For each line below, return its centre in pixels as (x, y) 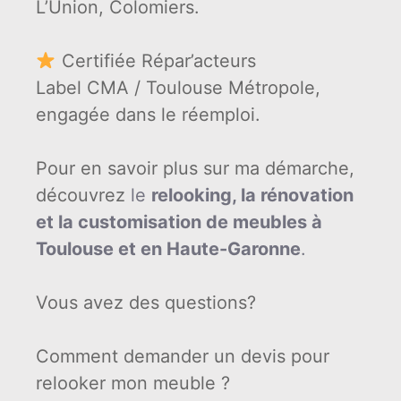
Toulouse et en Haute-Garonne (168, 248)
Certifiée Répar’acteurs (156, 60)
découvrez (83, 195)
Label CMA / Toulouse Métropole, (178, 87)
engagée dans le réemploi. (148, 114)
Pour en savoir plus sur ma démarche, (195, 168)
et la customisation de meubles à (179, 222)
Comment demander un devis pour (183, 356)
